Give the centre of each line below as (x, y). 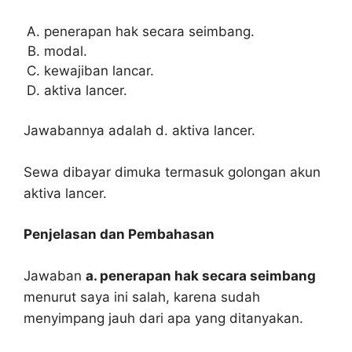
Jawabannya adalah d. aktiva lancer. (139, 130)
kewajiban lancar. (99, 70)
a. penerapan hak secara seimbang (201, 275)
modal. (65, 51)
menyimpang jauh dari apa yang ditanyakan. (163, 318)
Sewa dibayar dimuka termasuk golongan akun (172, 172)
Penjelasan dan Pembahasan (119, 234)
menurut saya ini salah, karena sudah (142, 297)
